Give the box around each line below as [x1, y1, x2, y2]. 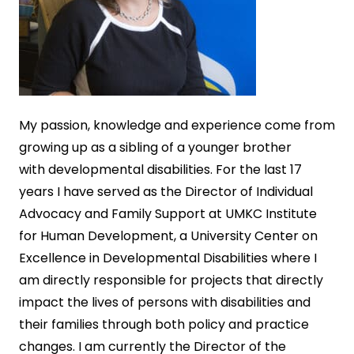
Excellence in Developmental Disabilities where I [19, 249, 317, 268]
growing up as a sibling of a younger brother [19, 138, 292, 157]
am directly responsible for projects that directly [19, 271, 323, 290]
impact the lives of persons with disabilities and [19, 293, 311, 312]
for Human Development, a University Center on [19, 227, 318, 246]
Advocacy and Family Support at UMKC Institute [19, 205, 317, 224]
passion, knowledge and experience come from [40, 116, 335, 135]
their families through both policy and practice [19, 315, 309, 334]
